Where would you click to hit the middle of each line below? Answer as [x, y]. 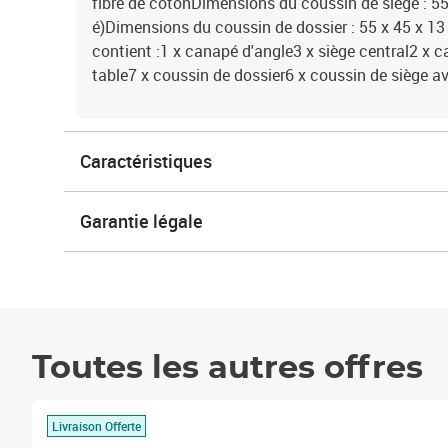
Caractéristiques [146, 161]
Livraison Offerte [96, 425]
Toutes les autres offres [227, 368]
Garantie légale [141, 221]
